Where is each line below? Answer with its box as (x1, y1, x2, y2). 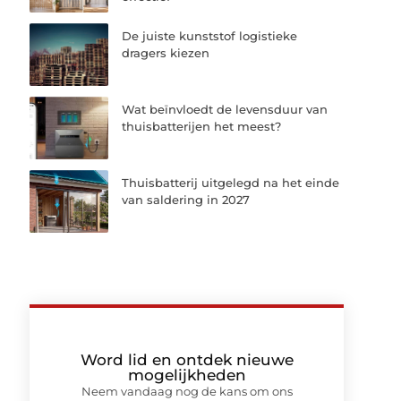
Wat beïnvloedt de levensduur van (122, 101, 328, 116)
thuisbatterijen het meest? (122, 118, 282, 133)
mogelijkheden (127, 366, 246, 385)
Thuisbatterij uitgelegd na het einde (122, 175, 340, 191)
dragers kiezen (122, 45, 210, 60)
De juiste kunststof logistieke (122, 28, 298, 43)
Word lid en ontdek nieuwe (80, 351, 294, 370)
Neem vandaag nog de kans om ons (81, 384, 293, 399)
